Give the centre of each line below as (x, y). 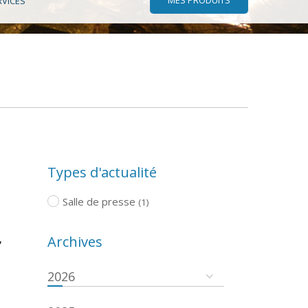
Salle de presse (99, 201)
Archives (75, 241)
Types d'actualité (102, 172)
